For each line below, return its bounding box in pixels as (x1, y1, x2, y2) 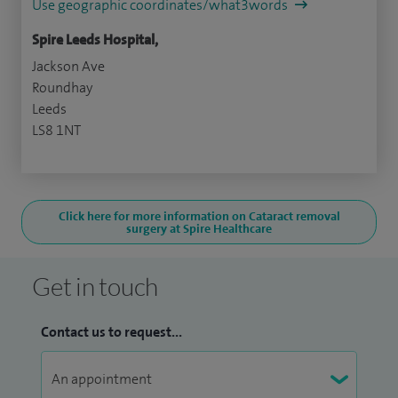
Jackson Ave (32, 57, 105, 76)
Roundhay (32, 78, 92, 98)
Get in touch (32, 271, 158, 302)
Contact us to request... (41, 322, 182, 342)
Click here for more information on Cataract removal (58, 208, 340, 225)
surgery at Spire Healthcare (126, 220, 272, 237)
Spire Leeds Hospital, (32, 30, 158, 50)
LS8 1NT (32, 121, 81, 140)
